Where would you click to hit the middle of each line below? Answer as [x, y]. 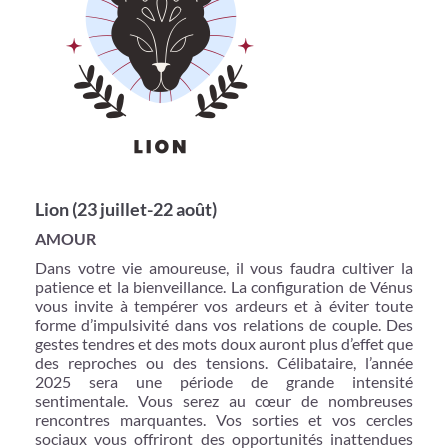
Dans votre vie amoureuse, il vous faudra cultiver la [224, 267]
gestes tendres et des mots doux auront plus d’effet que [224, 343]
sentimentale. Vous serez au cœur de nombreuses [224, 400]
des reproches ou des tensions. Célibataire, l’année [224, 362]
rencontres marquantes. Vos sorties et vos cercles [224, 419]
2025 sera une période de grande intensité [224, 381]
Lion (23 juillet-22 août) [126, 208]
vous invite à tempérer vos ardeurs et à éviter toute [224, 305]
